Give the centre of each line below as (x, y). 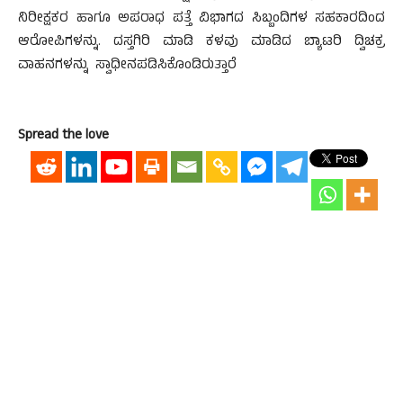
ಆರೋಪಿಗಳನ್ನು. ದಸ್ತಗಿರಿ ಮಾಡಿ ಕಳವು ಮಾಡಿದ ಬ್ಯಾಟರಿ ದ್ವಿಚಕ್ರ (201, 43)
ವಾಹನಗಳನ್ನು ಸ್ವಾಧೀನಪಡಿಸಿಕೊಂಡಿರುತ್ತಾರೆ (127, 66)
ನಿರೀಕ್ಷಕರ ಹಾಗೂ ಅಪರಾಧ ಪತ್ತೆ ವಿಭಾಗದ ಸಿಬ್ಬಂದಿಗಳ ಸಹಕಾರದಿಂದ (201, 19)
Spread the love (63, 136)
